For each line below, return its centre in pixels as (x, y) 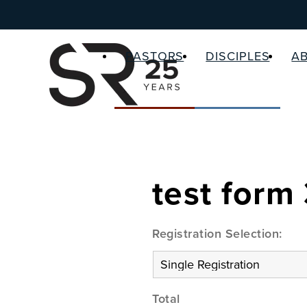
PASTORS (155, 56)
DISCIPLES (238, 56)
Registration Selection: (217, 234)
